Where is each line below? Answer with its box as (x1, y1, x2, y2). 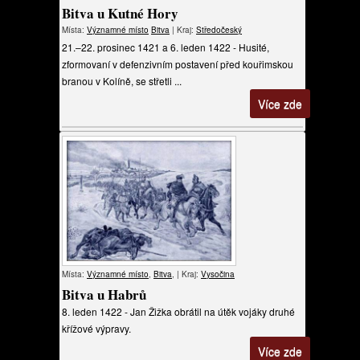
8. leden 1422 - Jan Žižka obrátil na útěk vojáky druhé (62, 305, 295, 318)
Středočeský (196, 24, 242, 35)
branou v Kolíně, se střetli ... (62, 74, 182, 88)
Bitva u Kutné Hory (62, 3, 178, 23)
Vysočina (201, 268, 235, 280)
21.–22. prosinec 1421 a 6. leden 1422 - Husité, (62, 40, 269, 54)
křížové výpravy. (62, 321, 131, 335)
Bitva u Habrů (62, 284, 146, 305)
